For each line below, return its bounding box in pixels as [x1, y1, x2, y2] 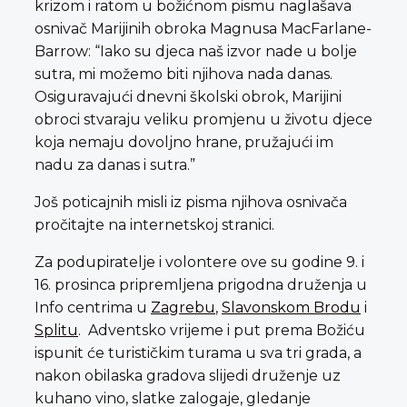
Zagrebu [151, 298, 215, 316]
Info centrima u [35, 298, 151, 316]
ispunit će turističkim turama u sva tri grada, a [35, 343, 362, 362]
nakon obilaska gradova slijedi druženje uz [35, 366, 341, 384]
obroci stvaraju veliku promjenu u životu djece [35, 110, 372, 128]
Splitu [35, 321, 78, 339]
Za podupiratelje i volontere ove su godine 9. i [35, 253, 364, 271]
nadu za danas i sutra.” [35, 155, 195, 174]
